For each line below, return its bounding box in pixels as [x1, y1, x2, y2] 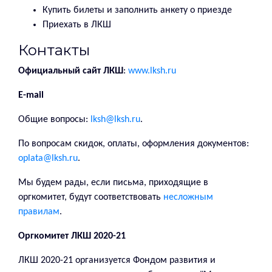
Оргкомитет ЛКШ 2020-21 [18, 231, 126, 241]
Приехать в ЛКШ [42, 19, 111, 30]
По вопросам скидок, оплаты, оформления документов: [18, 138, 249, 149]
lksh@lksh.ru [90, 114, 140, 124]
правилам [18, 206, 59, 217]
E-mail [18, 90, 44, 100]
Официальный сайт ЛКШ [18, 66, 123, 76]
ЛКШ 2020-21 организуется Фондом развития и [18, 255, 216, 265]
